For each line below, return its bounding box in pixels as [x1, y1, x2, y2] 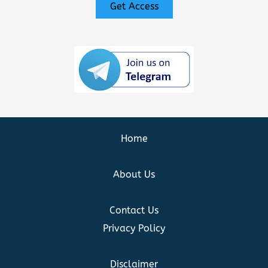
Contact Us [109, 204, 159, 216]
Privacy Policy [103, 222, 165, 234]
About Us [113, 168, 155, 180]
